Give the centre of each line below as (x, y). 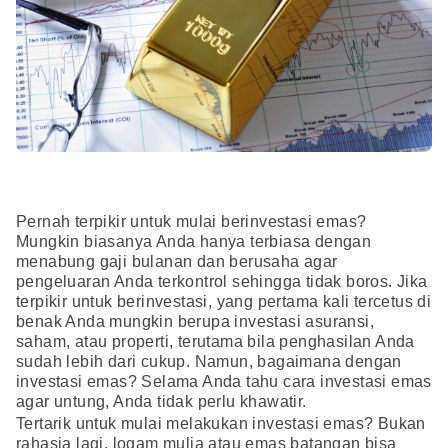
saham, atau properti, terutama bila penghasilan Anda (215, 342)
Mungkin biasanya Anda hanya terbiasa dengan (194, 242)
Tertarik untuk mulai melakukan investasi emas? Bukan (221, 424)
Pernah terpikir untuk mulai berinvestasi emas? (191, 222)
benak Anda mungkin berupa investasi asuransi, (195, 322)
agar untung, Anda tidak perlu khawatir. (161, 402)
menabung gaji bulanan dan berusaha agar (177, 262)
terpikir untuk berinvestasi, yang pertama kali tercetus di (224, 302)
